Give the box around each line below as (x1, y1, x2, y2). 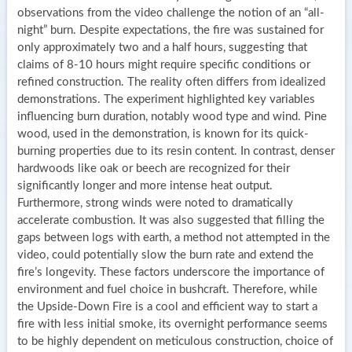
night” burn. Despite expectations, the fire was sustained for (16, 24, 324, 36)
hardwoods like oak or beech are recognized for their (16, 162, 290, 174)
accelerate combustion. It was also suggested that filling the (16, 214, 324, 226)
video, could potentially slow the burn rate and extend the (16, 248, 313, 261)
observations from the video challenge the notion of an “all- (16, 6, 324, 19)
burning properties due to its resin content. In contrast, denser (16, 145, 335, 157)
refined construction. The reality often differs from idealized (16, 75, 325, 88)
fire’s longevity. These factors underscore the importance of (16, 266, 324, 278)
